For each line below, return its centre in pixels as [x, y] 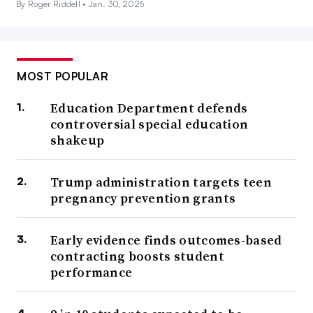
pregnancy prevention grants [143, 198]
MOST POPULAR [63, 77]
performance [92, 272]
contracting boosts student [137, 256]
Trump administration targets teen [161, 182]
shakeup [78, 140]
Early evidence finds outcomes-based [166, 240]
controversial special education [150, 124]
